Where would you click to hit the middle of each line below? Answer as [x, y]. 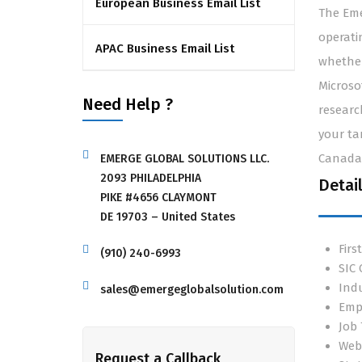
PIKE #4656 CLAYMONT [158, 198]
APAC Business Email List [165, 48]
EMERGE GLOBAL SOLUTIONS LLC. [185, 159]
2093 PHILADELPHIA [151, 178]
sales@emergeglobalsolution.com [192, 290]
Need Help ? [128, 104]
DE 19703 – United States [168, 217]
